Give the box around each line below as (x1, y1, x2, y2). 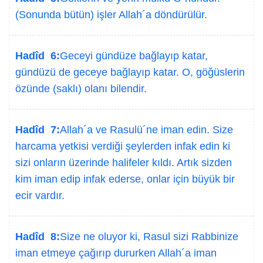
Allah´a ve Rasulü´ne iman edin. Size (60, 124, 233, 136)
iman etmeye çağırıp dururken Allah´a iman (15, 247, 217, 259)
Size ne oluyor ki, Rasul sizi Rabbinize (60, 231, 238, 242)
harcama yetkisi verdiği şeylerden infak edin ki (15, 140, 230, 152)
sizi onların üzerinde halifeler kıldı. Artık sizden (15, 157, 232, 168)
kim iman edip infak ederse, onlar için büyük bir (15, 173, 235, 185)
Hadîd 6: (15, 50, 60, 62)
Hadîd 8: (15, 231, 60, 242)
